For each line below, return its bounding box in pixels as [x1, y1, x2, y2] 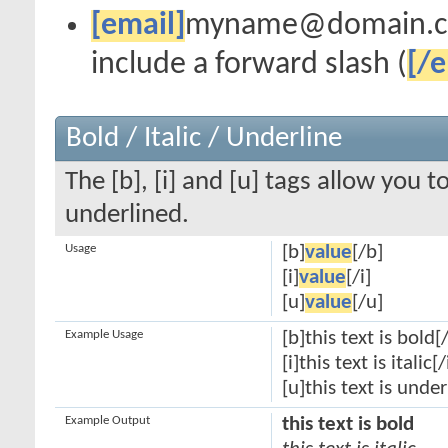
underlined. [65, 202, 189, 229]
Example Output [65, 414, 150, 427]
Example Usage [65, 328, 143, 341]
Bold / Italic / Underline [66, 124, 342, 153]
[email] [91, 10, 185, 42]
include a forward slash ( [91, 49, 407, 81]
